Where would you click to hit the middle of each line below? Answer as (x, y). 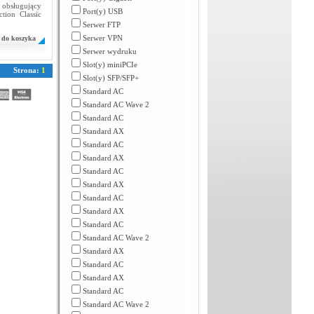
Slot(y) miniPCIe (110, 64)
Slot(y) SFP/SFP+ (110, 78)
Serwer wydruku (109, 51)
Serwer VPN (102, 38)
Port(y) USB (102, 11)
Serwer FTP (101, 25)
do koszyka (19, 38)
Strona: (27, 70)
